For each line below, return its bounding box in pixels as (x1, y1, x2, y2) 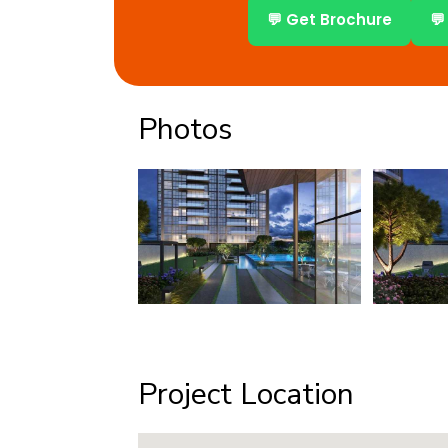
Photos (138, 108, 232, 150)
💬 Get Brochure (266, 8, 392, 30)
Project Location (138, 373, 354, 415)
